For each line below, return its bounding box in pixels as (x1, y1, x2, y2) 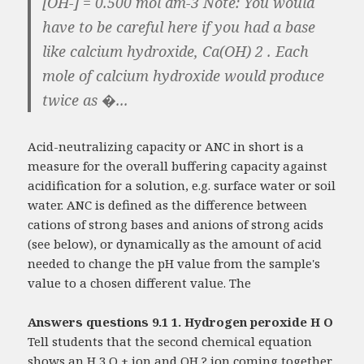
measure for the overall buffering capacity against (28, 158, 328, 175)
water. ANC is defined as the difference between (28, 197, 308, 214)
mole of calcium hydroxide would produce (42, 66, 325, 86)
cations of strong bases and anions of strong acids (28, 216, 324, 233)
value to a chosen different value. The (28, 275, 252, 292)
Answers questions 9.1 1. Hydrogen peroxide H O (28, 314, 334, 331)
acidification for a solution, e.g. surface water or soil (28, 177, 336, 194)
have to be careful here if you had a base (42, 17, 316, 37)
